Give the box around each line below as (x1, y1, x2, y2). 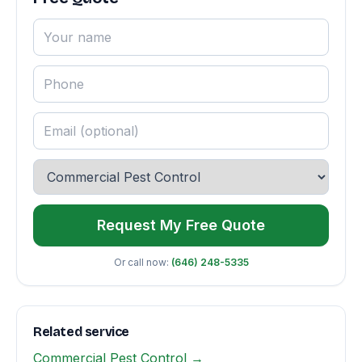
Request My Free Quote (97, 217, 265, 234)
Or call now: (113, 256, 171, 268)
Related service (33, 324, 129, 339)
